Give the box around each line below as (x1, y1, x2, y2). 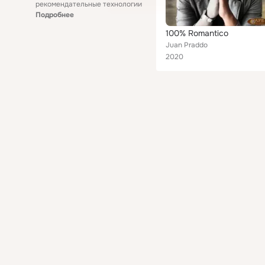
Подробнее (35, 10, 74, 20)
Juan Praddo (166, 40, 208, 50)
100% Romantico (166, 28, 228, 38)
